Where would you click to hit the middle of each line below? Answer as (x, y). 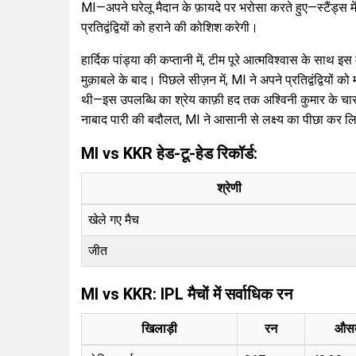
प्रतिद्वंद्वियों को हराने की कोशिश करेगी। (170, 27)
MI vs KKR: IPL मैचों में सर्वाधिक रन (187, 294)
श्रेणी (229, 188)
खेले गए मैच (114, 219)
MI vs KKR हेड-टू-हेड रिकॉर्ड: (169, 153)
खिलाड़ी (159, 328)
